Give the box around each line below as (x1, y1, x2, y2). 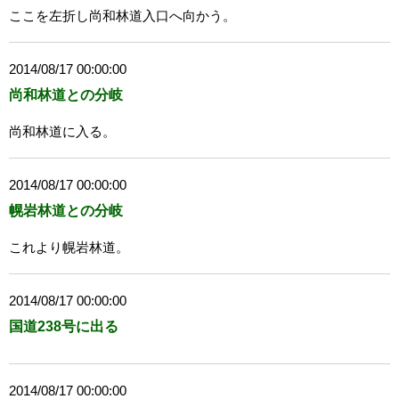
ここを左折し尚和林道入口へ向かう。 (9, 8, 236, 24)
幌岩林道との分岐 (9, 203, 123, 219)
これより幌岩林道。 (9, 240, 129, 256)
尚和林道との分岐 (9, 87, 123, 103)
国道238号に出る (9, 319, 118, 335)
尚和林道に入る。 (9, 124, 116, 140)
